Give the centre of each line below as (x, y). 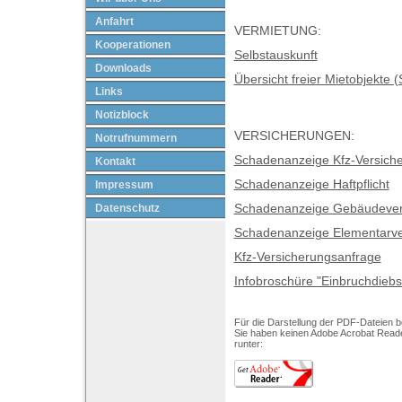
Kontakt (115, 162)
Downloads (123, 68)
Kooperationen (132, 45)
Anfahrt (114, 22)
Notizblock (122, 115)
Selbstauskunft (275, 55)
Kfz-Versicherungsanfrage (307, 257)
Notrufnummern (135, 138)
